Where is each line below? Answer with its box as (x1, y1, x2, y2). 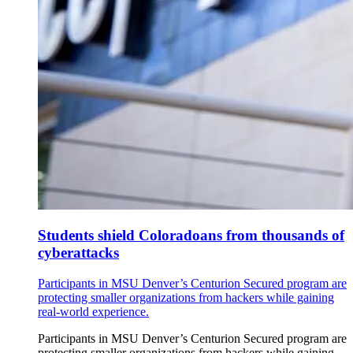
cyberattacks (38, 244, 119, 262)
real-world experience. (38, 305, 149, 319)
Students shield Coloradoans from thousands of (38, 227, 344, 244)
